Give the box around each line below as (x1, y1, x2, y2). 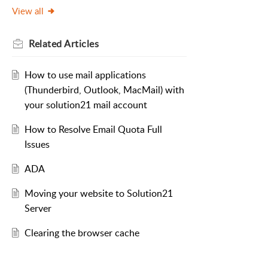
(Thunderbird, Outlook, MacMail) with (24, 83, 184, 97)
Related (29, 37, 64, 51)
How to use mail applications (24, 68, 146, 82)
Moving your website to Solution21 (24, 187, 173, 200)
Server (24, 202, 51, 215)
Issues (24, 138, 50, 151)
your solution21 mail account (24, 98, 147, 112)
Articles (64, 37, 99, 51)
